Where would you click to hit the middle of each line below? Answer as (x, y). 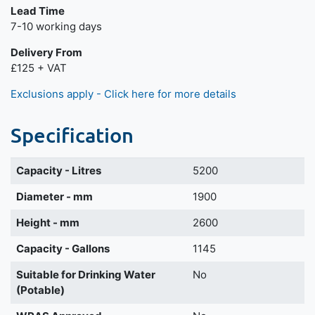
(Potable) (40, 290)
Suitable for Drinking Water (85, 274)
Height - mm (47, 222)
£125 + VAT (39, 67)
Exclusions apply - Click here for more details (123, 94)
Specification (72, 134)
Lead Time (38, 11)
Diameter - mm (54, 196)
